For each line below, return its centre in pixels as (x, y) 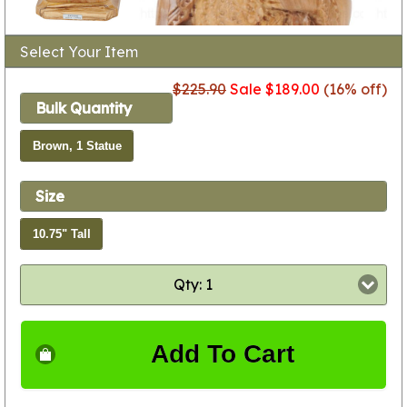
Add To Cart (223, 354)
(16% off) (353, 89)
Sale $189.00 (275, 89)
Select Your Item (79, 51)
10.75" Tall (61, 234)
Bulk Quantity (84, 109)
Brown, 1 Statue (77, 146)
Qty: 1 (193, 285)
